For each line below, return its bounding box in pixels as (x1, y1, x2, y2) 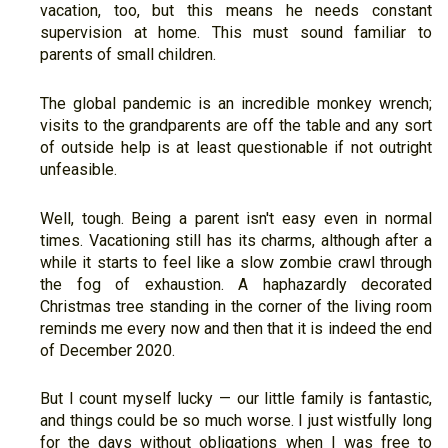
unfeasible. (40, 159, 117, 179)
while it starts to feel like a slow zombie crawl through (40, 252, 432, 272)
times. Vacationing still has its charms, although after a (40, 230, 432, 250)
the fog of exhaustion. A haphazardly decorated (40, 274, 432, 294)
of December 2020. (40, 340, 175, 360)
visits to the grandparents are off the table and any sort (40, 115, 432, 135)
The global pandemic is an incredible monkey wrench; (40, 93, 432, 113)
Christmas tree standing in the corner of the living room (40, 296, 432, 316)
